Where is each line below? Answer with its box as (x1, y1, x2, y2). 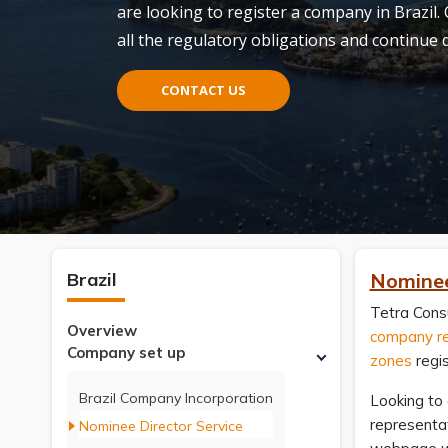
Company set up (67, 343, 185, 362)
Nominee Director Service (79, 417, 243, 435)
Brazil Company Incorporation (79, 389, 273, 407)
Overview (67, 321, 137, 340)
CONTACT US (161, 81, 246, 99)
